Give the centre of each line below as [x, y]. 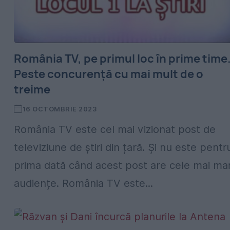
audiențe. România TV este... [83, 183]
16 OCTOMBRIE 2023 [60, 109]
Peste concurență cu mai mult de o [109, 74]
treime [32, 89]
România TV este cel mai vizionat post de [115, 129]
